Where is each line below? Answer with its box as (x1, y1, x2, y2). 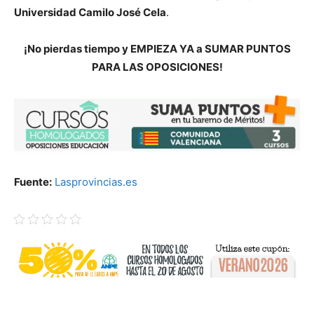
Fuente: (14, 175, 52, 189)
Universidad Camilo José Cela (14, 6, 166, 20)
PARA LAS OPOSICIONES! (91, 60, 223, 74)
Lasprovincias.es (55, 175, 137, 189)
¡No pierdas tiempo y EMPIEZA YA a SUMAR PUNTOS (23, 42, 291, 56)
